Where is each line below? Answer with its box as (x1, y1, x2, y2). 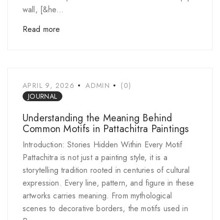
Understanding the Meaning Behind (23, 111, 172, 125)
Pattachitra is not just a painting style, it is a (23, 152, 167, 163)
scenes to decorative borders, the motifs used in (23, 203, 188, 214)
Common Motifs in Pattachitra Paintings (23, 122, 189, 136)
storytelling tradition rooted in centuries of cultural (23, 165, 190, 176)
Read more (23, 24, 60, 35)
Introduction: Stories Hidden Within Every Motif (23, 139, 183, 150)
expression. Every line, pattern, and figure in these (23, 177, 194, 189)
